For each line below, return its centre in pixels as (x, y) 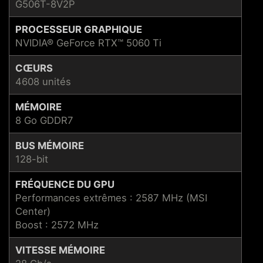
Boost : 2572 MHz (57, 225)
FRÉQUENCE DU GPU (65, 184)
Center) (33, 211)
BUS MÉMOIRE (50, 145)
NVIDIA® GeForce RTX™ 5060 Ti (88, 43)
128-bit (32, 159)
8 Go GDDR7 (44, 120)
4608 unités (43, 81)
